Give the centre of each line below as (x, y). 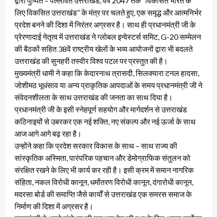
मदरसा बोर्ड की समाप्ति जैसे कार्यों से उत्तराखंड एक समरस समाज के (103, 194)
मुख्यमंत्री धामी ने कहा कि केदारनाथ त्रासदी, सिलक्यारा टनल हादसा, (107, 73)
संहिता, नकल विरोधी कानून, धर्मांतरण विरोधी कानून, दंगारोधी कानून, (104, 182)
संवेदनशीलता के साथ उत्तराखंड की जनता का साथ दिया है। (94, 97)
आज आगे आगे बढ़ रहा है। (48, 133)
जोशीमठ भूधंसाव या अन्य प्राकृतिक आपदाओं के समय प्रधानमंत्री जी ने (108, 85)
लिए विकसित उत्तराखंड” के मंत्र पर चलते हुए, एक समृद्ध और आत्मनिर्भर (108, 12)
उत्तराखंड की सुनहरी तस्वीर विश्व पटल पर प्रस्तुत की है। (91, 61)
